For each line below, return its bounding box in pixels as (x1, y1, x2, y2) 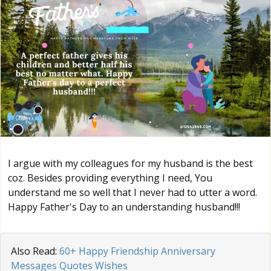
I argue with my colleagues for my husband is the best (8, 156, 253, 170)
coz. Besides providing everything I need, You (8, 171, 212, 184)
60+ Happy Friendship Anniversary (59, 244, 215, 258)
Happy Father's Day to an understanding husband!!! (8, 200, 240, 214)
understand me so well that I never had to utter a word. (8, 185, 257, 199)
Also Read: (11, 244, 59, 258)
